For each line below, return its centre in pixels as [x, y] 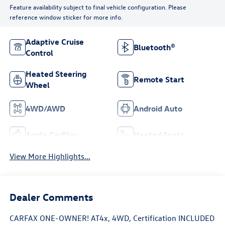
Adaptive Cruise [54, 41]
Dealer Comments [51, 197]
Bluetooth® [154, 47]
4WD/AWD [45, 108]
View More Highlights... [50, 156]
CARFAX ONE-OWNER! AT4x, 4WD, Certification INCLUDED [112, 218]
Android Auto [158, 108]
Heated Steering [56, 74]
